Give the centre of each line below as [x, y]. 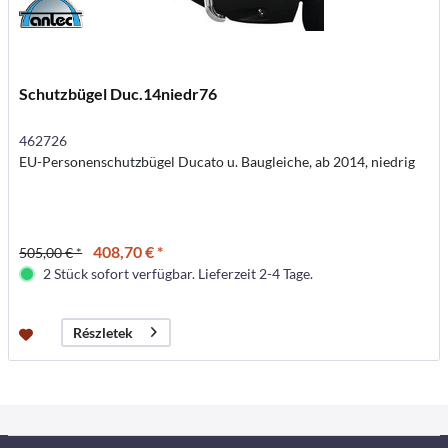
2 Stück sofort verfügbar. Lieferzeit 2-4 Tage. [178, 273]
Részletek [103, 332]
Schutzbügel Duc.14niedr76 [118, 93]
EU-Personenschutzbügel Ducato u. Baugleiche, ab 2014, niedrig [217, 161]
